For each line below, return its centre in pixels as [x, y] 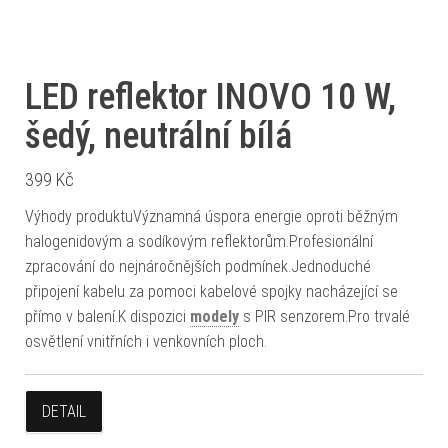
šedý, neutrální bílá [158, 136]
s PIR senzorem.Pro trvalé [324, 316]
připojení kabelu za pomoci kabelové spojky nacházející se [211, 291]
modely [214, 316]
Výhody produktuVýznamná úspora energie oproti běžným [211, 216]
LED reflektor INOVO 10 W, [210, 97]
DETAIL [64, 411]
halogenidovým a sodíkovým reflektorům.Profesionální [199, 241]
